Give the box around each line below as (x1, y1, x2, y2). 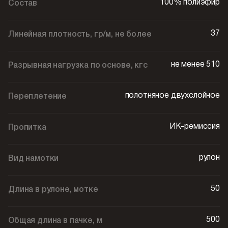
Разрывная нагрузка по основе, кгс (8, 62, 148, 69)
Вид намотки (8, 155, 59, 162)
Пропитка (8, 124, 46, 131)
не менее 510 (170, 61, 220, 68)
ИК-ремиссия (169, 123, 220, 130)
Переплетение (8, 93, 67, 100)
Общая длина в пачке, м (8, 217, 102, 224)
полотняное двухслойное (125, 92, 220, 99)
